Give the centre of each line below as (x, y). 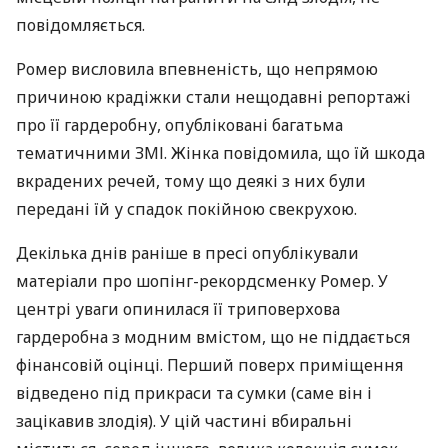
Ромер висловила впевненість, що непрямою (197, 69)
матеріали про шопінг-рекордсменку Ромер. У (202, 281)
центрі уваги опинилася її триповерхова (178, 309)
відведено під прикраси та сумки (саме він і (194, 393)
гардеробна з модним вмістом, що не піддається (213, 337)
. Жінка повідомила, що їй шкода (294, 153)
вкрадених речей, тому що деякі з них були (191, 181)
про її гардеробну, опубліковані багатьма (179, 125)
